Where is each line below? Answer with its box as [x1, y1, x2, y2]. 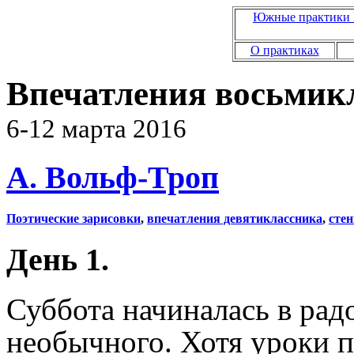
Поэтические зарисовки [6, 211, 141, 225]
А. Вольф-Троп [6, 159, 219, 195]
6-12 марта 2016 [6, 114, 186, 144]
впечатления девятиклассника [147, 211, 322, 225]
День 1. [6, 242, 109, 278]
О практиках [250, 43, 319, 57]
